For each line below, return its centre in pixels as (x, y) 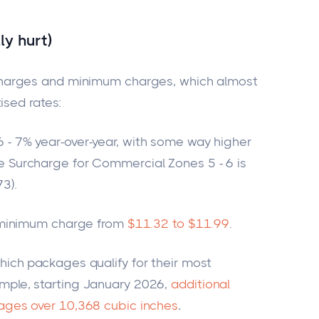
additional (201, 284)
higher (231, 142)
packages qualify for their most (118, 263)
